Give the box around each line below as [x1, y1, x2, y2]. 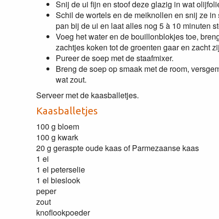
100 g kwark [36, 131, 78, 143]
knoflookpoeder [36, 207, 90, 218]
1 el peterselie [36, 164, 85, 175]
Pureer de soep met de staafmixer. [55, 52, 174, 64]
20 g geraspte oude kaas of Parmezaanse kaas [36, 142, 199, 153]
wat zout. [55, 74, 87, 85]
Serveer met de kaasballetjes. [36, 89, 139, 101]
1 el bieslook [36, 175, 80, 186]
